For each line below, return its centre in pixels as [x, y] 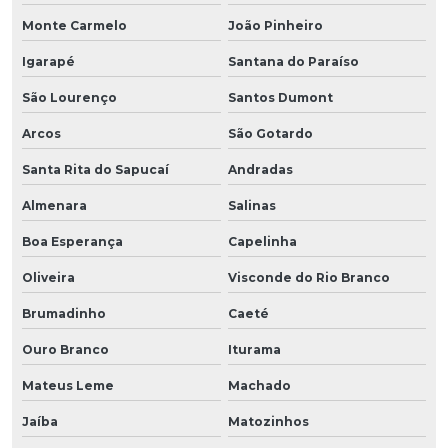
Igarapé [48, 61]
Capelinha [262, 241]
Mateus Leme [68, 385]
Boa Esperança [72, 241]
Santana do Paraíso [293, 61]
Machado [259, 385]
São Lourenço [69, 97]
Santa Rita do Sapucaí [95, 169]
